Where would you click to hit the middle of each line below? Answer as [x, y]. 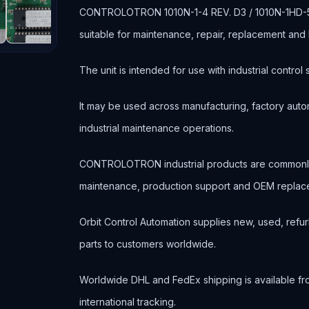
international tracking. [128, 302]
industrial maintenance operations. [157, 128]
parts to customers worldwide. [148, 244]
